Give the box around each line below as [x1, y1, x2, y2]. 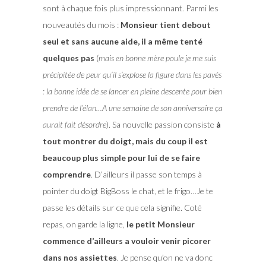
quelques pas [42, 52, 94, 63]
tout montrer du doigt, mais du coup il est [42, 135, 208, 146]
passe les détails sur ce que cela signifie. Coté [42, 202, 202, 213]
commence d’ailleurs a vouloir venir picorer [42, 235, 211, 246]
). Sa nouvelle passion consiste [106, 119, 216, 129]
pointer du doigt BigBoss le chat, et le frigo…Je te [42, 185, 213, 196]
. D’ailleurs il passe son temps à [90, 169, 202, 179]
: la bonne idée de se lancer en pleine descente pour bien [42, 85, 222, 96]
